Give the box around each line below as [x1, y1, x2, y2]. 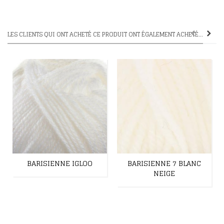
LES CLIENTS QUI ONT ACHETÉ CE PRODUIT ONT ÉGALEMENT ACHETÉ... [7, 28, 203, 39]
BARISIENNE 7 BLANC [127, 156, 201, 169]
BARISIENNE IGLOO [27, 156, 92, 169]
